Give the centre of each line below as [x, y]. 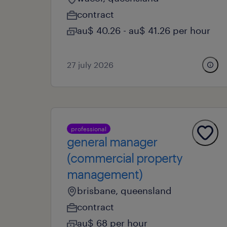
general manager [112, 142]
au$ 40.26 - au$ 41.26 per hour [144, 30]
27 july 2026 [90, 65]
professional [89, 129]
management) [105, 174]
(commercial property [125, 158]
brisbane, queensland [124, 191]
